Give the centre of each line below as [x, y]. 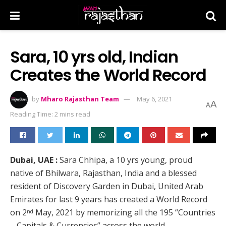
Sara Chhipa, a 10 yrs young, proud [125, 160]
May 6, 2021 [154, 99]
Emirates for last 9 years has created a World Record [109, 199]
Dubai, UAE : [34, 160]
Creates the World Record [108, 75]
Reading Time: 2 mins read [50, 114]
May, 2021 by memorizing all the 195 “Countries [124, 212]
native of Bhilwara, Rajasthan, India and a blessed [103, 173]
